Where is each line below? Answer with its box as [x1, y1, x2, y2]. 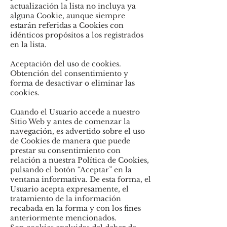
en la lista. [10, 40, 47, 49]
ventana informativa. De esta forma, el [10, 175, 151, 184]
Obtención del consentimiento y [10, 69, 128, 78]
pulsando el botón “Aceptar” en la [10, 165, 132, 174]
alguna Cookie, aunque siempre [10, 11, 125, 20]
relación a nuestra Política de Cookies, [10, 156, 149, 165]
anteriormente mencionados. [10, 213, 117, 222]
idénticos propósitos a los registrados [10, 30, 143, 40]
